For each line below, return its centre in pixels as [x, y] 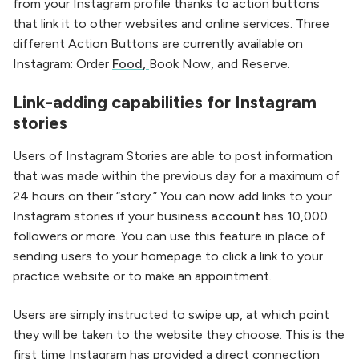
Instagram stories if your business [112, 216]
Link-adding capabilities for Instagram [165, 102]
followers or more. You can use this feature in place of [169, 236]
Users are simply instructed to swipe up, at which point [171, 314]
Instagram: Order [61, 63]
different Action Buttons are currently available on [158, 43]
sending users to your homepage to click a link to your [168, 256]
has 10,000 [296, 216]
